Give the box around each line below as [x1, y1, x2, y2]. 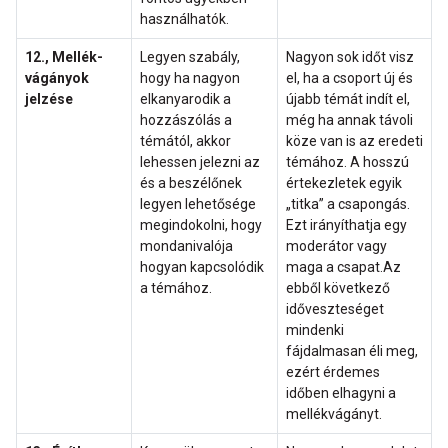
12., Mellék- [25, 49, 103, 66]
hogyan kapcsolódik [140, 259, 264, 276]
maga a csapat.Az [286, 259, 401, 276]
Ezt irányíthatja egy [286, 217, 407, 234]
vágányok [25, 70, 89, 87]
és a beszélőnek [140, 175, 242, 192]
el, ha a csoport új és [286, 70, 413, 87]
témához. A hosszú [286, 154, 409, 171]
